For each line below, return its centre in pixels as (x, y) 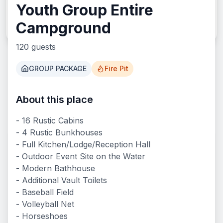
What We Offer (111, 105)
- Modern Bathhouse (56, 168)
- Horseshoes (42, 216)
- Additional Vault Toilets (61, 180)
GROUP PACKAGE (58, 69)
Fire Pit (116, 69)
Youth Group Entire (85, 10)
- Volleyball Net (45, 204)
